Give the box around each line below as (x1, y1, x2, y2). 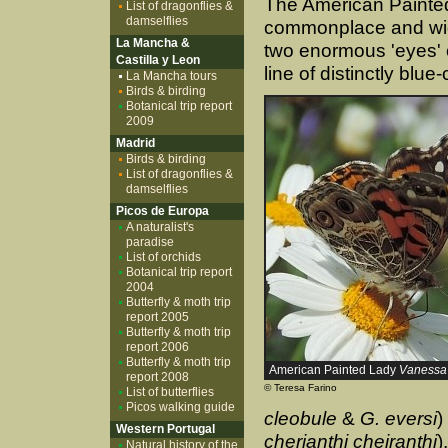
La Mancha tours (126, 69, 217, 83)
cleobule (264, 408, 337, 429)
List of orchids (126, 250, 201, 264)
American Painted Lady (269, 363, 396, 377)
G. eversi (360, 408, 437, 429)
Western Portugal (110, 422, 215, 436)
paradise (126, 235, 174, 249)
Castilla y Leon (110, 53, 200, 67)
